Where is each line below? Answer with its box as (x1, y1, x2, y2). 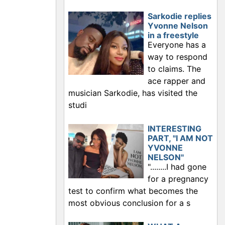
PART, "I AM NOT (148, 133, 213, 143)
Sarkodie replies (148, 11, 211, 21)
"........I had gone (148, 161, 206, 172)
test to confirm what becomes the (68, 185, 198, 196)
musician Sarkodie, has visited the (68, 87, 197, 98)
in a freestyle (148, 30, 199, 40)
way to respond (148, 51, 207, 62)
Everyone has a (148, 39, 206, 50)
